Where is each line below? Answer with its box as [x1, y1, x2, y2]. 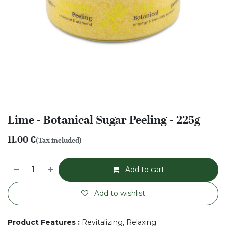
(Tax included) [36, 135, 82, 146]
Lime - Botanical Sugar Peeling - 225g [8, 110, 200, 129]
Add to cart [123, 165, 165, 174]
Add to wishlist [94, 189, 145, 198]
